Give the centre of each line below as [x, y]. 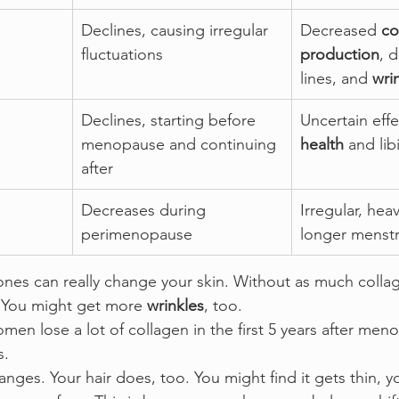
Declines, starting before [171, 120]
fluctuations [122, 54]
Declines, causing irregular [177, 30]
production [340, 54]
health [322, 144]
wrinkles [175, 305]
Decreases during [146, 210]
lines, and [336, 78]
